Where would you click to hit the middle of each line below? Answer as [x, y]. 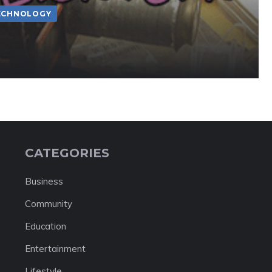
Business [44, 181]
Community [48, 203]
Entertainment [55, 248]
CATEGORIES [67, 153]
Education [45, 226]
